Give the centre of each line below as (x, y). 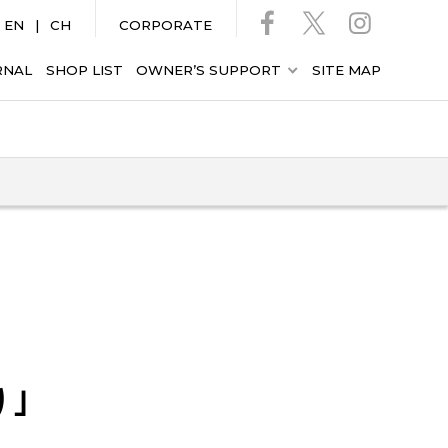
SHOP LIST (84, 70)
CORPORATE (166, 25)
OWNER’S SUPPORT (208, 70)
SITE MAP (346, 70)
